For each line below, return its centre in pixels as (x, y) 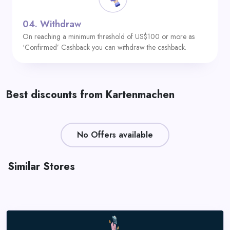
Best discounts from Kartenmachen (90, 95)
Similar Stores (41, 167)
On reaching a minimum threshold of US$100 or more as (109, 36)
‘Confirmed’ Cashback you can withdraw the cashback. (104, 47)
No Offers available (115, 135)
